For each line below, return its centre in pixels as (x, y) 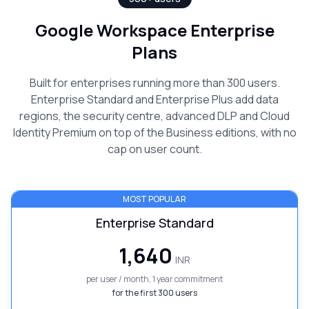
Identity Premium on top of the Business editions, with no (154, 132)
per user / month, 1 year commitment (154, 279)
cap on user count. (154, 149)
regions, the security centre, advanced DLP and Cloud (154, 116)
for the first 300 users (154, 293)
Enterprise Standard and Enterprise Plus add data (154, 99)
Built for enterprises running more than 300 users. (154, 83)
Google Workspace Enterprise (154, 30)
